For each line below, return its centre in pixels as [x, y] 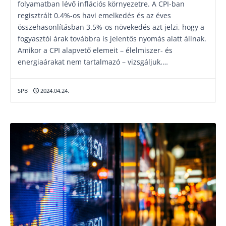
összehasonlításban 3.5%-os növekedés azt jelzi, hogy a [111, 27]
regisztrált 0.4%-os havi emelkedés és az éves [94, 15]
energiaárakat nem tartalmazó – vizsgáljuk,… [93, 62]
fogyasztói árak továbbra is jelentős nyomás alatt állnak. [112, 39]
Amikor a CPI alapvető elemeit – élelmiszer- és [95, 50]
